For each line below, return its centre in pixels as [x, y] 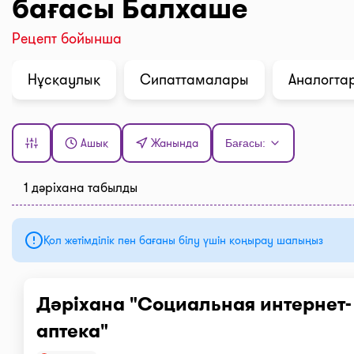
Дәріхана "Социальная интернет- [194, 304]
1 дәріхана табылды [81, 188]
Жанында [175, 143]
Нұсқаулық [64, 80]
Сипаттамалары [194, 80]
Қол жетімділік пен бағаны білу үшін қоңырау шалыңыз [183, 240]
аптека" [72, 331]
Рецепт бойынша [67, 39]
